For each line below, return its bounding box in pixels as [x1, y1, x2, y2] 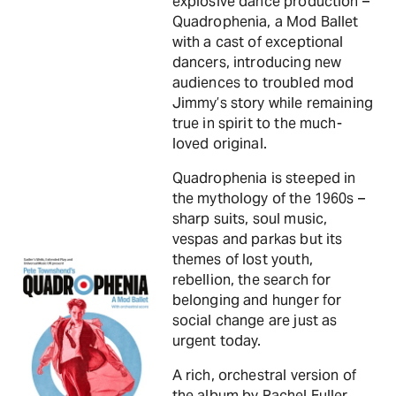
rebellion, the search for [171, 270, 331, 289]
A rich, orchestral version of [171, 366, 356, 385]
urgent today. [171, 331, 262, 350]
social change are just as [171, 311, 338, 330]
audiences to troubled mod [171, 73, 354, 92]
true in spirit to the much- [171, 114, 342, 133]
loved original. [171, 134, 267, 153]
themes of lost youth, [171, 250, 313, 269]
